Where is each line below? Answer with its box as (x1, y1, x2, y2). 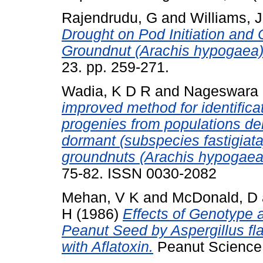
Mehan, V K (62, 189, 139, 205)
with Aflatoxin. (62, 238, 153, 255)
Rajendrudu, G (62, 10, 157, 26)
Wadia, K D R (62, 83, 151, 100)
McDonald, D (172, 189, 258, 205)
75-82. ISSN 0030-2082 (62, 166, 217, 182)
